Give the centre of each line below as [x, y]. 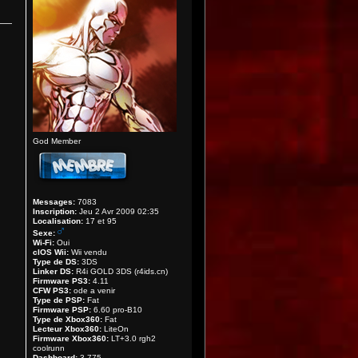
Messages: [54, 202]
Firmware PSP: [62, 310]
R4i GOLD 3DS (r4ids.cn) [121, 271]
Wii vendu [88, 252]
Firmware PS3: [62, 281]
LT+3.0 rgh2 [133, 338]
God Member [57, 141]
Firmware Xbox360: [71, 338]
